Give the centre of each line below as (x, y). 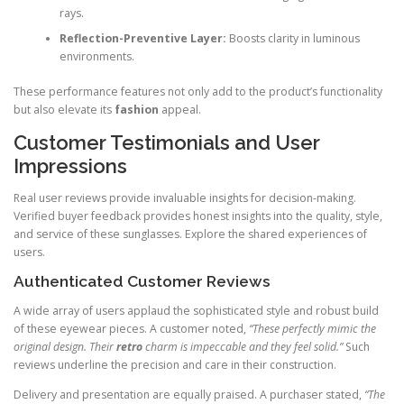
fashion (137, 109)
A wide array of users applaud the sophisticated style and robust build (196, 311)
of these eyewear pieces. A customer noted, (131, 329)
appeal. (180, 109)
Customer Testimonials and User (167, 142)
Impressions (70, 165)
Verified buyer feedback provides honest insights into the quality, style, (198, 216)
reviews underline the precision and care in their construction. (175, 365)
